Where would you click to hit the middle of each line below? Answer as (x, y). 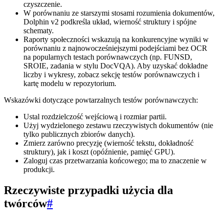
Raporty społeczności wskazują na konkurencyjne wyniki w (116, 40)
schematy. (39, 31)
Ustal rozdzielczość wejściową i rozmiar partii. (95, 117)
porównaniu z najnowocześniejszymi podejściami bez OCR (115, 48)
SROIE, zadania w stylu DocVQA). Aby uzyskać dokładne (116, 66)
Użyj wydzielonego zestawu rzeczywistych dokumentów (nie (118, 126)
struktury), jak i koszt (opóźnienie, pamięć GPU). (99, 152)
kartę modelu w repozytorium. (70, 84)
